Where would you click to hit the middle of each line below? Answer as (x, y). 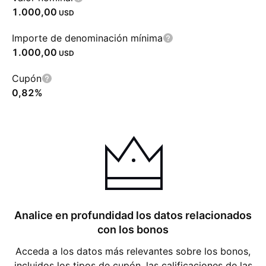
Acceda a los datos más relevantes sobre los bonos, (133, 251)
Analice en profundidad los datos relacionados (133, 215)
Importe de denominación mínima (87, 38)
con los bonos (133, 229)
